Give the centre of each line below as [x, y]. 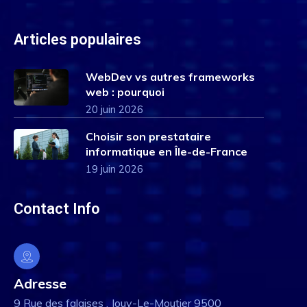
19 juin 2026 [114, 169]
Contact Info [57, 209]
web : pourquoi [125, 91]
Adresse [40, 283]
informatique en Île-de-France [167, 151]
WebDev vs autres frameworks [170, 76]
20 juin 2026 [114, 109]
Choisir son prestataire [148, 136]
